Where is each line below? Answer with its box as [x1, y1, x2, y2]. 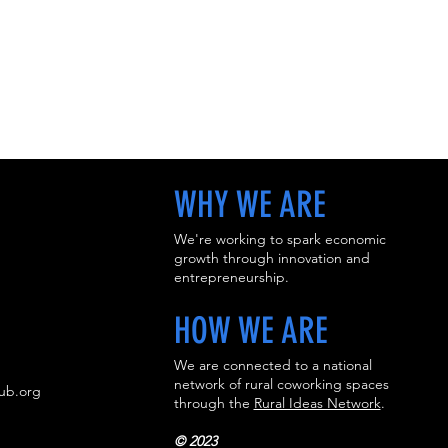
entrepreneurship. [173, 268, 289, 287]
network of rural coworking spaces [173, 375, 389, 394]
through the [173, 394, 254, 413]
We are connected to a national [173, 356, 372, 375]
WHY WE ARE [173, 183, 326, 227]
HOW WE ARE [173, 309, 328, 353]
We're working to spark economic [173, 230, 386, 249]
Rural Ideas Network [253, 394, 381, 413]
